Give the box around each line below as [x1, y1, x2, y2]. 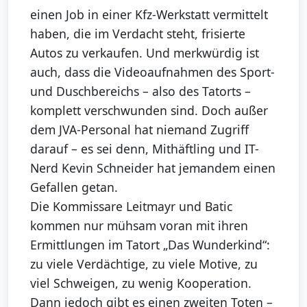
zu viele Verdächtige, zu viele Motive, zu [30, 256, 258, 273]
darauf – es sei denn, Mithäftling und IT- [30, 140, 259, 158]
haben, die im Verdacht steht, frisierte [30, 25, 245, 42]
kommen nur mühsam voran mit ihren [30, 217, 248, 234]
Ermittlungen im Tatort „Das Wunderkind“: [30, 236, 270, 254]
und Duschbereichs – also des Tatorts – [30, 83, 251, 100]
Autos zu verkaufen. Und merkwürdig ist [30, 45, 259, 62]
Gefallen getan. [30, 179, 118, 196]
